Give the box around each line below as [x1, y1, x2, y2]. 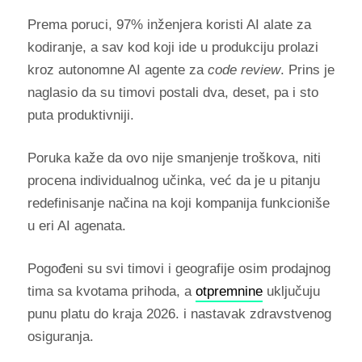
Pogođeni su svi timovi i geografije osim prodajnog [27, 261, 330, 276]
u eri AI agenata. [27, 218, 126, 234]
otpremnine [195, 284, 263, 299]
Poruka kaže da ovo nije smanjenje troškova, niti [27, 150, 321, 166]
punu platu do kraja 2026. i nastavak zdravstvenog [27, 306, 331, 322]
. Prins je [280, 62, 335, 78]
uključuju [262, 284, 320, 299]
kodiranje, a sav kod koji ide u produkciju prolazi [27, 40, 318, 55]
